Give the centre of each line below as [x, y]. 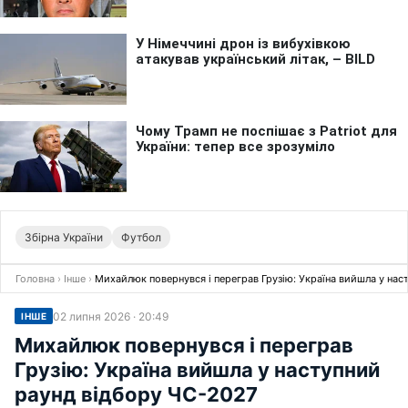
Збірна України [64, 237]
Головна [35, 279]
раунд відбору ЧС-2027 [136, 394]
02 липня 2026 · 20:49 [111, 316]
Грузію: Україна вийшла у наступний [197, 370]
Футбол [141, 237]
